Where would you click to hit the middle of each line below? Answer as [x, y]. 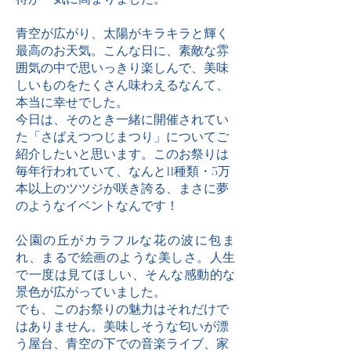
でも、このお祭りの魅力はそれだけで [122, 309]
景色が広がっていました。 [91, 291]
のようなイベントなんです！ [97, 205]
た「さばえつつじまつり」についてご [122, 136]
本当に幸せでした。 [72, 102]
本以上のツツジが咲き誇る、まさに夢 [122, 188]
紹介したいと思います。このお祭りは [122, 154]
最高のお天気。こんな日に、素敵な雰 [122, 50]
